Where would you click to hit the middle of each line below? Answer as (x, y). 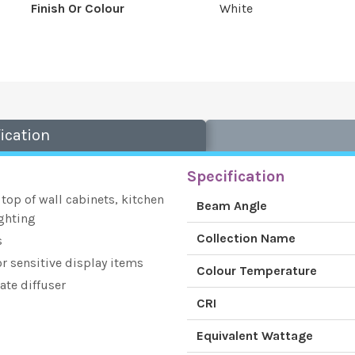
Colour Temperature (257, 271)
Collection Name (246, 238)
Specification (236, 176)
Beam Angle (232, 206)
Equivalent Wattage (255, 336)
